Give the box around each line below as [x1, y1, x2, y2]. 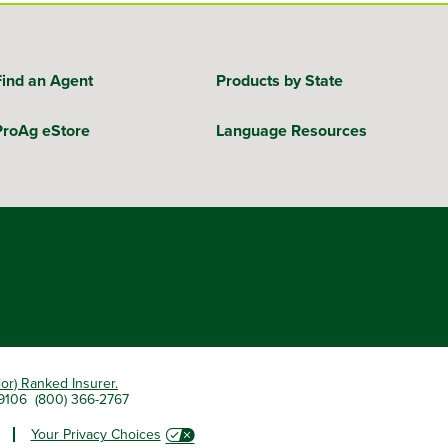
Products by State [215, 69, 343, 93]
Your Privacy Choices [30, 423, 161, 444]
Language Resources [215, 119, 367, 143]
